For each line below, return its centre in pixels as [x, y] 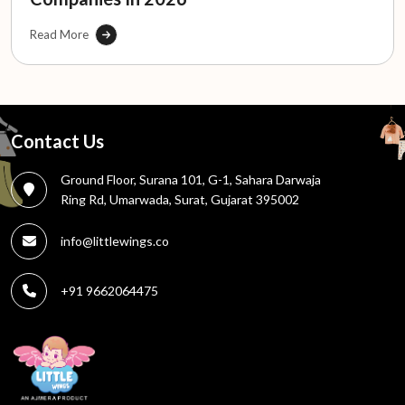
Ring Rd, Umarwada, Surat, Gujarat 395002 [180, 199]
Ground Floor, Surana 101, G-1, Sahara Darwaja [191, 179]
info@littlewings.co [115, 240]
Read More [59, 34]
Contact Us [57, 141]
